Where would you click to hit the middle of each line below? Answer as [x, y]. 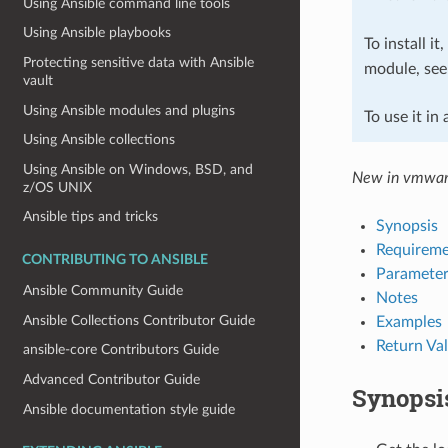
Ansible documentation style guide [129, 409]
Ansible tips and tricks [91, 217]
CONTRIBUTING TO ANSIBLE [115, 260]
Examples [408, 321]
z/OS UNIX [58, 187]
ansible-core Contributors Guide [121, 350]
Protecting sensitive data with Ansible [139, 62]
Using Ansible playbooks [97, 33]
